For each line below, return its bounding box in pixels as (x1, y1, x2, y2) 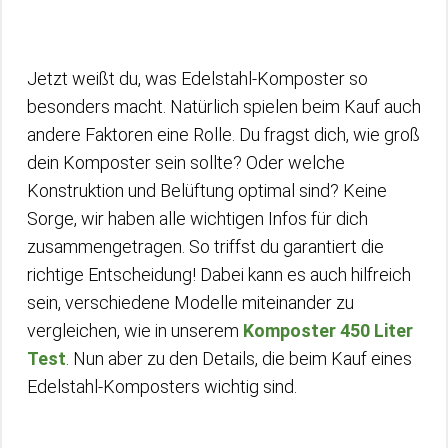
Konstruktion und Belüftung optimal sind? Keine (27, 179, 387, 201)
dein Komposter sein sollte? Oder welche (27, 151, 345, 173)
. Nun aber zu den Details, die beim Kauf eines (66, 347, 412, 369)
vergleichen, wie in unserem (27, 319, 243, 341)
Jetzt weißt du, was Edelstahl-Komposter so (27, 67, 368, 89)
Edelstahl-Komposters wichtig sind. (27, 375, 297, 397)
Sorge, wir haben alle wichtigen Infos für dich (27, 207, 368, 229)
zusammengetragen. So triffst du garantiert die (27, 235, 384, 257)
